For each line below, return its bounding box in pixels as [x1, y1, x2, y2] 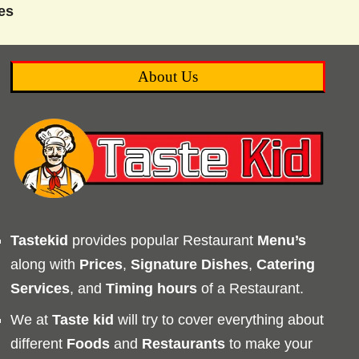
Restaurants [141, 336, 225, 353]
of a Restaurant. [196, 280, 304, 297]
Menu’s [256, 232, 306, 249]
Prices [79, 256, 123, 273]
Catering [256, 256, 315, 273]
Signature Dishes [130, 256, 248, 273]
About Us [137, 67, 198, 85]
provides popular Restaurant [67, 232, 257, 249]
